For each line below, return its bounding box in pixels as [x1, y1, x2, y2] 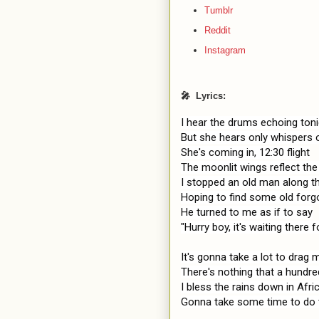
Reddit [204, 25, 231, 36]
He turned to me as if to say [181, 205, 313, 219]
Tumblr [204, 5, 233, 16]
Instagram [204, 44, 246, 56]
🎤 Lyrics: [181, 90, 226, 101]
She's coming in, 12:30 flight [181, 145, 310, 159]
